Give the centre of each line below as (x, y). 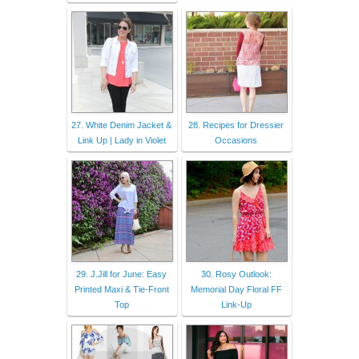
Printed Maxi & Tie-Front (121, 289)
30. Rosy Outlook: (236, 274)
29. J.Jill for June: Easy (121, 274)
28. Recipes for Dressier (236, 125)
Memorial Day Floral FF (236, 289)
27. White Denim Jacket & (121, 125)
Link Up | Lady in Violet (121, 140)
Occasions (236, 140)
